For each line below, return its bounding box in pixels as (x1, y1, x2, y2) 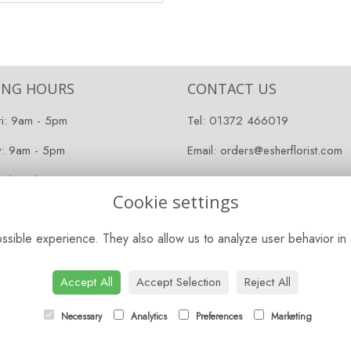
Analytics (127, 309, 167, 324)
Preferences (192, 309, 242, 324)
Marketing (267, 309, 312, 324)
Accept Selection (136, 273, 221, 291)
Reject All (244, 273, 291, 291)
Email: (187, 142, 220, 160)
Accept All (60, 273, 113, 291)
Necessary (57, 309, 102, 324)
